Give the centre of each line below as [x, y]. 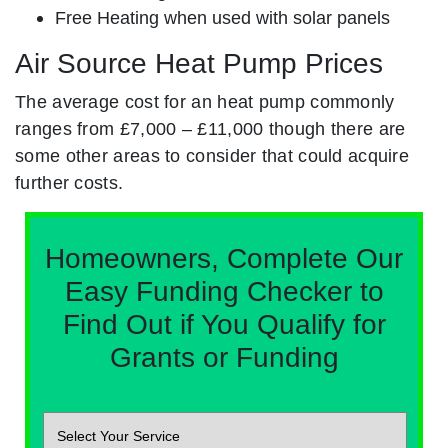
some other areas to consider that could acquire [212, 156]
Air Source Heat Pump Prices [199, 64]
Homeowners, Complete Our [224, 259]
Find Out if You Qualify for [224, 325]
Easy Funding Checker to [224, 292]
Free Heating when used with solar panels [222, 18]
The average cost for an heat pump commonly [205, 102]
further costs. [69, 183]
